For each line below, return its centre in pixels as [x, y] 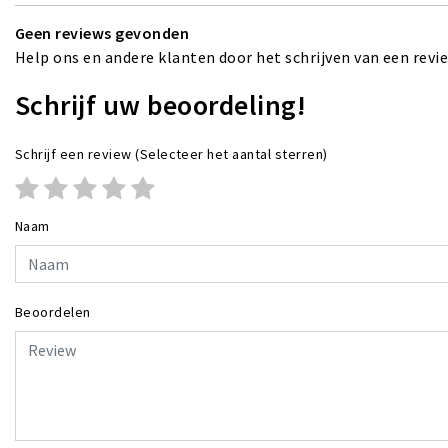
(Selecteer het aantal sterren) [229, 153]
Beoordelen [53, 311]
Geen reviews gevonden [102, 32]
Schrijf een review [73, 153]
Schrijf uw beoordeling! [161, 104]
